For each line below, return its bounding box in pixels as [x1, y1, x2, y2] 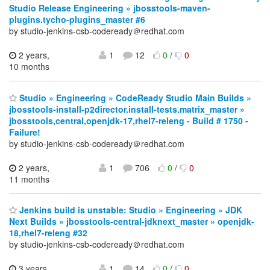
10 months [9, 60, 49, 73]
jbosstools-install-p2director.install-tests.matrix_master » [9, 102, 245, 115]
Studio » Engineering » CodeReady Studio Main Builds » [17, 91, 251, 104]
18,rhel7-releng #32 [9, 227, 87, 239]
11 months [9, 172, 49, 185]
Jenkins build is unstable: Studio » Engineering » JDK [17, 204, 242, 216]
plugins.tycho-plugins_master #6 [9, 13, 145, 26]
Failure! [9, 125, 40, 138]
